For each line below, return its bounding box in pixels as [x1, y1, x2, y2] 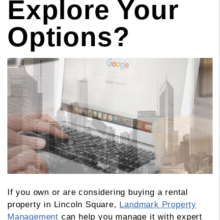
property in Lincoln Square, [7, 199, 117, 209]
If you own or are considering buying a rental [7, 187, 188, 197]
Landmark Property [119, 199, 197, 209]
